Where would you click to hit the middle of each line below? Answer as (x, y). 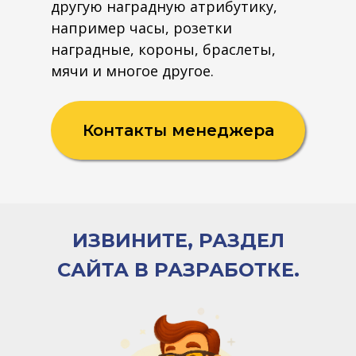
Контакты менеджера (178, 130)
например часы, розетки (141, 28)
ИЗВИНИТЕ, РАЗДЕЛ (178, 240)
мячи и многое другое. (132, 71)
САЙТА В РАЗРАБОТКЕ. (178, 270)
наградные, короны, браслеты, (163, 49)
